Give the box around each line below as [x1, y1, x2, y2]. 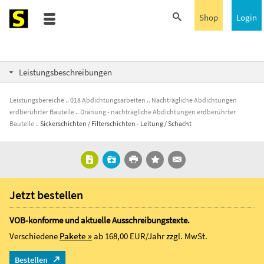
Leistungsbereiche [9, 95, 64, 104]
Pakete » [60, 230, 92, 242]
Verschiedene [9, 230, 60, 242]
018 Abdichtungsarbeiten [70, 95, 146, 104]
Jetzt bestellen [9, 187, 83, 202]
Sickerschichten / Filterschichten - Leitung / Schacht [40, 119, 192, 128]
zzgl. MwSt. [166, 230, 207, 242]
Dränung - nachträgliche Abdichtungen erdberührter [80, 107, 236, 116]
